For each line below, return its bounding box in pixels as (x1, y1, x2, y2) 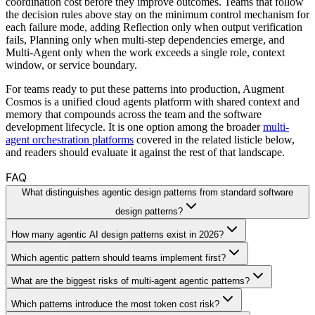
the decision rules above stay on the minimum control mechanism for (6, 8, 309, 20)
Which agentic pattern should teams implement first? (11, 252, 226, 263)
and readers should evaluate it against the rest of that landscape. (6, 146, 285, 158)
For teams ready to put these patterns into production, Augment (6, 82, 284, 95)
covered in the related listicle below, (134, 133, 295, 146)
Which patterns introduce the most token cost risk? (11, 298, 219, 309)
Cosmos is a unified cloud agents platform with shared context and (6, 95, 300, 108)
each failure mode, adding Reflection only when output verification (6, 20, 302, 33)
